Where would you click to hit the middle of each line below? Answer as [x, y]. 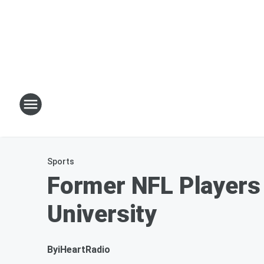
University [102, 214]
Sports [61, 161]
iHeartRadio [84, 250]
